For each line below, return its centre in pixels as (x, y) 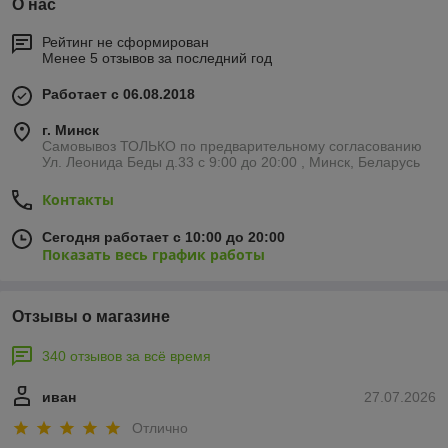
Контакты (78, 200)
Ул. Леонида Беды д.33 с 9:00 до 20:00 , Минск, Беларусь (231, 162)
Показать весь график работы (153, 255)
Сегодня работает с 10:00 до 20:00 (163, 237)
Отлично (160, 428)
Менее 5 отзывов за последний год (157, 58)
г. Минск (70, 130)
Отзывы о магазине (91, 317)
